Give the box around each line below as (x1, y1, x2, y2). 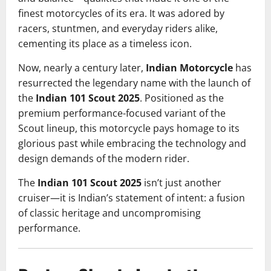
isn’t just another (142, 176, 221, 190)
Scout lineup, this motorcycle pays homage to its (18, 122, 240, 135)
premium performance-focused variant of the (18, 106, 226, 120)
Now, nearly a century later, (18, 61, 146, 75)
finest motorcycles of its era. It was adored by (18, 7, 224, 21)
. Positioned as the (140, 91, 224, 105)
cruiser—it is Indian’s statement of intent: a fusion (18, 191, 245, 205)
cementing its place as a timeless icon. (18, 37, 192, 51)
